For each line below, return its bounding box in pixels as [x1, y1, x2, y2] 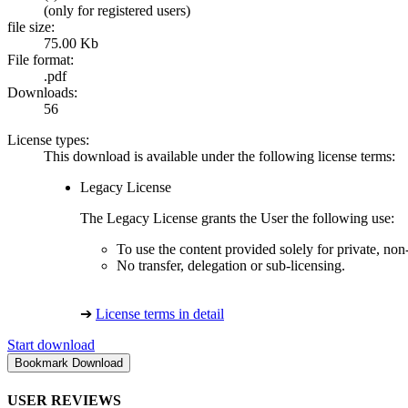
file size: [7, 19, 55, 36]
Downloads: [7, 85, 77, 101]
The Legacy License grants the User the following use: [80, 210, 394, 227]
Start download [7, 337, 95, 353]
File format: [7, 52, 74, 68]
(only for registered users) [44, 3, 190, 19]
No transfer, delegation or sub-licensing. [117, 258, 345, 274]
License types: [7, 132, 89, 148]
